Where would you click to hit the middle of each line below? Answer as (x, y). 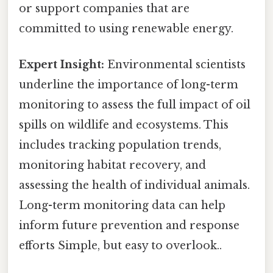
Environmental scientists (175, 65)
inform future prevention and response (129, 226)
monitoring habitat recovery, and (112, 165)
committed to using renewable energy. (126, 28)
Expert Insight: (62, 65)
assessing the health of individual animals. (134, 186)
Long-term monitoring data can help (122, 206)
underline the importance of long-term (129, 85)
